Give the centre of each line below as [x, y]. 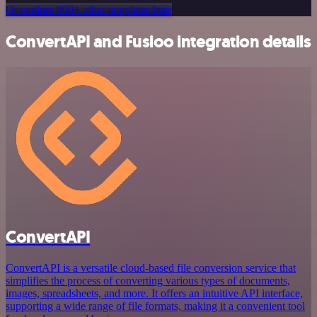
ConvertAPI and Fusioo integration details [158, 41]
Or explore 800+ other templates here [89, 9]
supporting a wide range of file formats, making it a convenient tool [155, 306]
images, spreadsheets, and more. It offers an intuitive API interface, [154, 294]
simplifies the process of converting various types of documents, [148, 281]
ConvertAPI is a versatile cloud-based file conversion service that [151, 268]
